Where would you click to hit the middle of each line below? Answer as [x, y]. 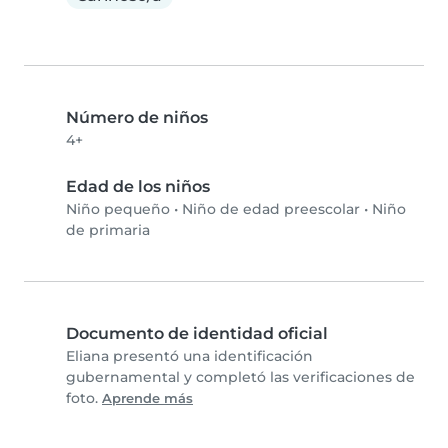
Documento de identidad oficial [197, 334]
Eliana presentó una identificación [189, 356]
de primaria [108, 230]
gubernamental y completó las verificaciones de [240, 377]
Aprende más [147, 399]
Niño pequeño [118, 209]
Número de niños [137, 118]
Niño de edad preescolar [271, 209]
